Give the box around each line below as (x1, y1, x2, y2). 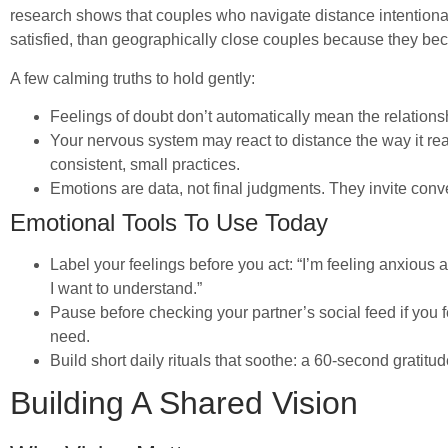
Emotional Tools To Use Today (10, 208, 328, 236)
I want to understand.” (50, 279, 202, 297)
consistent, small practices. (50, 155, 240, 173)
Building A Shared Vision (10, 384, 358, 421)
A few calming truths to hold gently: (10, 69, 255, 87)
